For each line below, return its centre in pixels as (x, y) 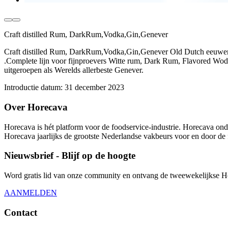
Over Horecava (36, 107)
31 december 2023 (94, 88)
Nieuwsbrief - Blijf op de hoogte (70, 156)
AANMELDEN (31, 192)
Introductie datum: (33, 88)
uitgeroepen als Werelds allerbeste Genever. (74, 70)
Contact (21, 212)
